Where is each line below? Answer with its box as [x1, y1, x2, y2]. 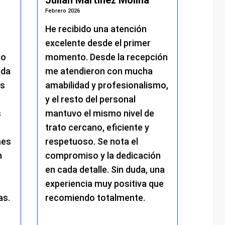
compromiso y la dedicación [45, 150, 161, 161]
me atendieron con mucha [45, 66, 153, 77]
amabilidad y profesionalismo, [45, 80, 168, 91]
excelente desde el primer [45, 38, 151, 49]
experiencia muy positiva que [45, 178, 164, 189]
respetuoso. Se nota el [45, 136, 138, 147]
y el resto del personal [45, 94, 136, 105]
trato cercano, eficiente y [45, 122, 149, 133]
